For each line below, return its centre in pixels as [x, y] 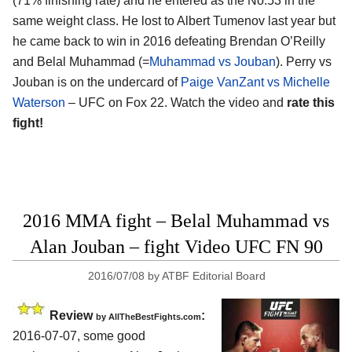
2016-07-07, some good [79, 335]
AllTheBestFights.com [155, 316]
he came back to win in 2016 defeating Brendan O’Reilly [169, 41]
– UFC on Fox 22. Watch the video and [176, 102]
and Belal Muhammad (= [81, 61]
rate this [311, 102]
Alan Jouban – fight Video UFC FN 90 [176, 246]
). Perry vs [304, 61]
